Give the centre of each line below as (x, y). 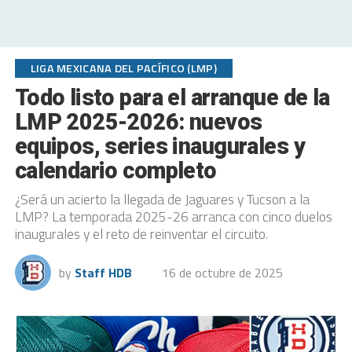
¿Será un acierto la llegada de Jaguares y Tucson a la (162, 199)
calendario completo (115, 170)
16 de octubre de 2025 (222, 273)
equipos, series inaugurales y (159, 146)
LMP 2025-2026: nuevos (138, 122)
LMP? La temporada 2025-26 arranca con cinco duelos (173, 216)
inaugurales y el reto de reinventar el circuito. (141, 234)
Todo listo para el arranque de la (172, 97)
